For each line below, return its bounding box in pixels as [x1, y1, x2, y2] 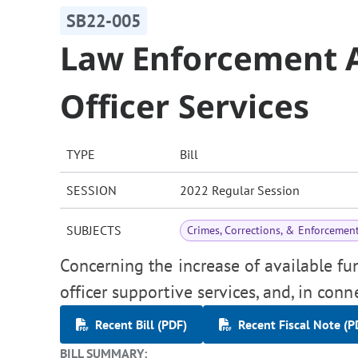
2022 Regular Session [180, 182, 300, 199]
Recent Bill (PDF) [95, 316, 187, 333]
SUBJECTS [66, 222, 121, 239]
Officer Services [60, 84, 310, 129]
